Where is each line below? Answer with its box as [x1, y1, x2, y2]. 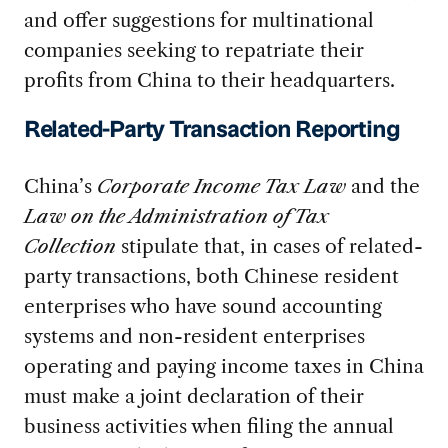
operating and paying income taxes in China [23, 354, 424, 379]
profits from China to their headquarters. [23, 68, 395, 93]
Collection [23, 234, 116, 259]
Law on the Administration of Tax [23, 204, 329, 229]
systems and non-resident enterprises [23, 324, 365, 349]
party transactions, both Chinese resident [23, 264, 399, 289]
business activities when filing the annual [23, 414, 394, 439]
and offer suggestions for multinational [23, 8, 374, 33]
